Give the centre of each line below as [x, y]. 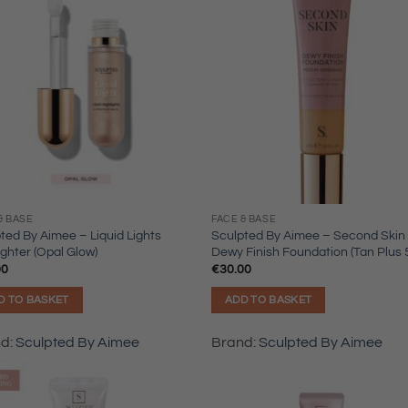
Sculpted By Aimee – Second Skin [309, 235]
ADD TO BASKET [268, 300]
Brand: [235, 343]
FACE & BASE [244, 219]
